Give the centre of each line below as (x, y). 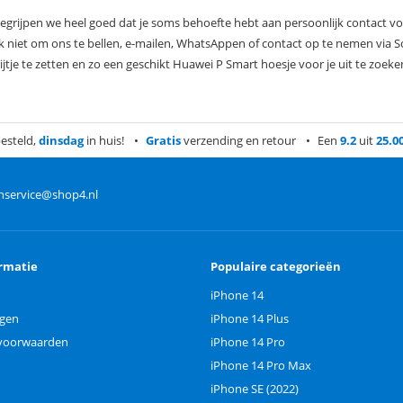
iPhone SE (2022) (255, 389)
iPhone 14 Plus (250, 319)
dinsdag (61, 141)
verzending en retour (238, 141)
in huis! (103, 141)
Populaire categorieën (276, 267)
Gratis (163, 141)
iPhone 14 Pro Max (261, 366)
